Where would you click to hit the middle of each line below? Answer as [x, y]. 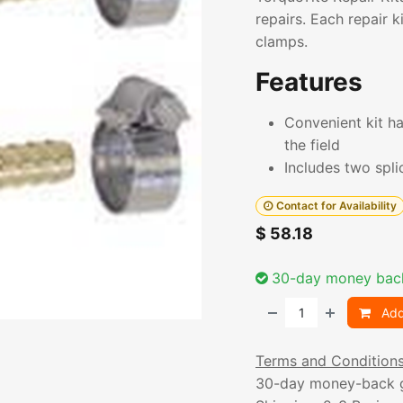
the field [312, 145]
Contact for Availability [336, 206]
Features [309, 82]
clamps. [282, 41]
